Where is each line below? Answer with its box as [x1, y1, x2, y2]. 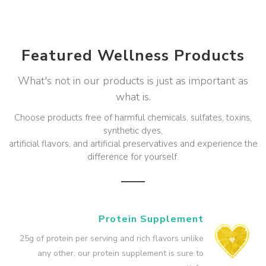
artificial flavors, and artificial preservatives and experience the [8, 137, 258, 150]
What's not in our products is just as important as [18, 73, 248, 88]
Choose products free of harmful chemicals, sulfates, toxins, [14, 111, 252, 123]
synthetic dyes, [103, 124, 163, 137]
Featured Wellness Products [21, 45, 245, 66]
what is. [115, 89, 151, 104]
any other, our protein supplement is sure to [37, 247, 204, 259]
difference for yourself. [87, 150, 179, 163]
